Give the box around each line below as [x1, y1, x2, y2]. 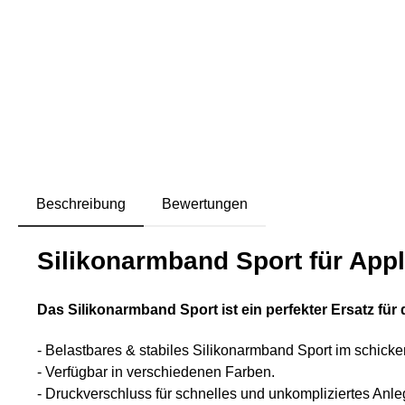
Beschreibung [36, 196, 126, 212]
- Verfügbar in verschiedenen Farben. [37, 364, 275, 381]
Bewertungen [162, 196, 248, 212]
